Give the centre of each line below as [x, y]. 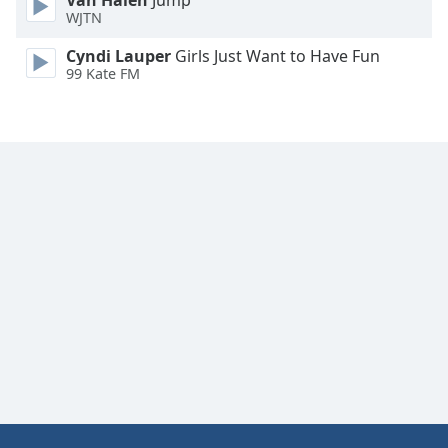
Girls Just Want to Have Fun [275, 56]
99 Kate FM [103, 74]
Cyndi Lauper [118, 56]
